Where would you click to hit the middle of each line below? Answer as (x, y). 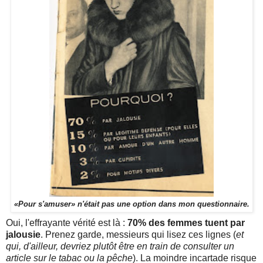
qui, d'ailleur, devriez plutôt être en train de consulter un (120, 246)
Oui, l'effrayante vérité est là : (67, 222)
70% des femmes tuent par (186, 222)
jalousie (23, 234)
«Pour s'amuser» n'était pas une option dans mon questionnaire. (131, 204)
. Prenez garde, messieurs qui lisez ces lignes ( (138, 234)
